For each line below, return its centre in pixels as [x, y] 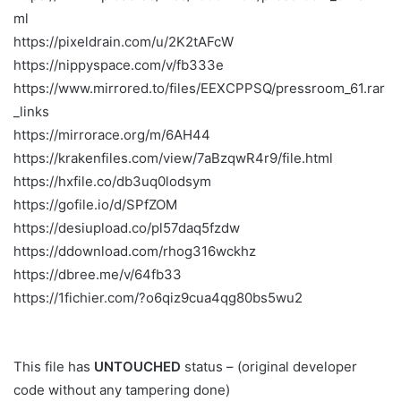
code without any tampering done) [122, 389]
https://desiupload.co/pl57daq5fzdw [127, 227]
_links [31, 111]
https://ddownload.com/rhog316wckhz [135, 251]
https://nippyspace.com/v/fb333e [119, 64]
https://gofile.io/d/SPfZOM [95, 204]
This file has [54, 366]
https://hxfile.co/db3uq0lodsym [112, 181]
